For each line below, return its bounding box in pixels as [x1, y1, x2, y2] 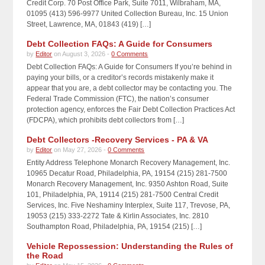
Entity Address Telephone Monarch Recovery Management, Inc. [27, 159, 231, 167]
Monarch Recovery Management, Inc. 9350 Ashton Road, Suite [27, 180, 229, 188]
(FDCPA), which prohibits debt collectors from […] [27, 116, 185, 124]
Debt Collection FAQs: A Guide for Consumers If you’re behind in [27, 63, 232, 71]
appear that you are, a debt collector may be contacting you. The [27, 84, 232, 92]
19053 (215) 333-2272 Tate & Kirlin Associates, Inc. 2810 [27, 212, 209, 220]
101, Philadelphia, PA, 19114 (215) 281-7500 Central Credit [27, 190, 219, 199]
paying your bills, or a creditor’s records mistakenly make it [27, 73, 214, 82]
